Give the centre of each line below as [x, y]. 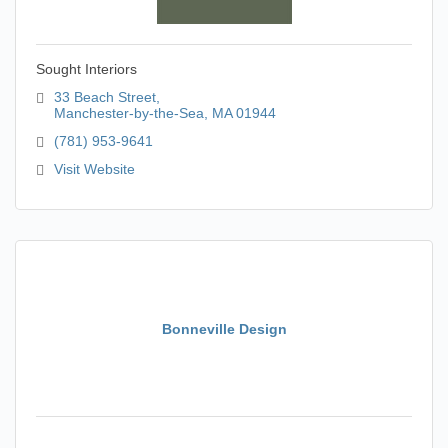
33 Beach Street [104, 97]
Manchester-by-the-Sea [128, 113]
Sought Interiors [86, 69]
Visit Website [94, 169]
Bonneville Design [224, 328]
